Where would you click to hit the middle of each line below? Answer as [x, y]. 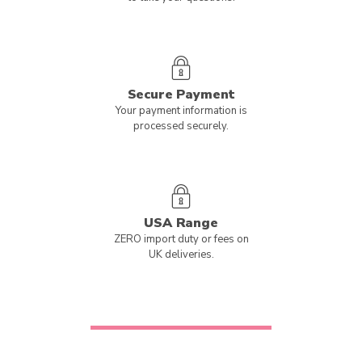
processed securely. [181, 126]
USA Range [181, 223]
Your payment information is [181, 111]
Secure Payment [181, 95]
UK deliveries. [181, 255]
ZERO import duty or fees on [181, 239]
